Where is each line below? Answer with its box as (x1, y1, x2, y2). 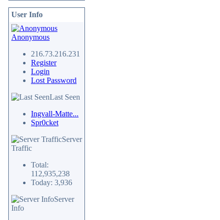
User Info (11, 10, 43, 19)
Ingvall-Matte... (31, 110, 79, 118)
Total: (31, 161, 49, 169)
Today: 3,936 (31, 178, 72, 187)
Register (31, 58, 56, 67)
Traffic (11, 144, 32, 152)
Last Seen (50, 93, 80, 101)
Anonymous (11, 33, 50, 41)
